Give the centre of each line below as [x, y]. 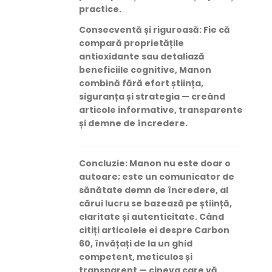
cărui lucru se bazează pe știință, [155, 203]
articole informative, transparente [161, 110]
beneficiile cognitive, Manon [145, 70]
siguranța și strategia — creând [152, 96]
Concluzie [102, 163]
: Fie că [215, 29]
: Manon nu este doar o [178, 163]
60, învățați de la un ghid [136, 243]
